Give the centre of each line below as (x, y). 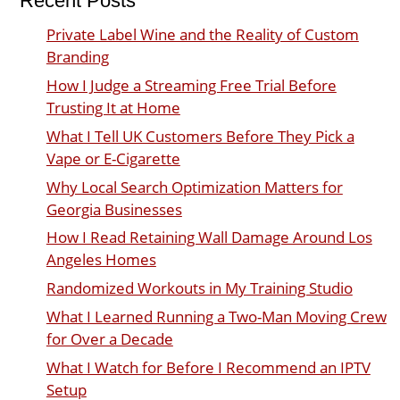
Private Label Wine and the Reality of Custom (202, 35)
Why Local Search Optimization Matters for (194, 187)
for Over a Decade (109, 338)
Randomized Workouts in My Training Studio (199, 288)
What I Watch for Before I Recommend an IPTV (208, 367)
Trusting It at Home (113, 108)
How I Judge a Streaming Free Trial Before (191, 86)
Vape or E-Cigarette (113, 158)
